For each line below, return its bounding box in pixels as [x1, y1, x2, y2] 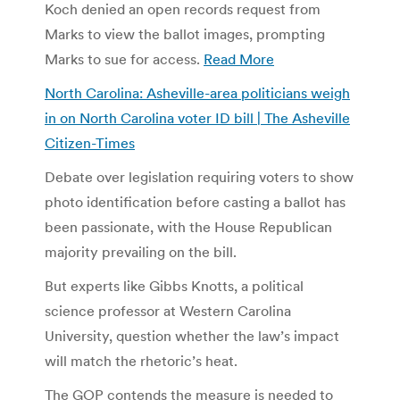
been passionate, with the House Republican [45, 217, 332, 236]
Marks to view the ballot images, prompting [45, 24, 325, 43]
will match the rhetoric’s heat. [45, 351, 237, 370]
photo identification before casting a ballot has [45, 192, 346, 211]
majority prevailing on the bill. [45, 242, 237, 261]
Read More [204, 49, 274, 68]
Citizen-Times [45, 133, 135, 152]
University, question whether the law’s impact [45, 326, 339, 345]
